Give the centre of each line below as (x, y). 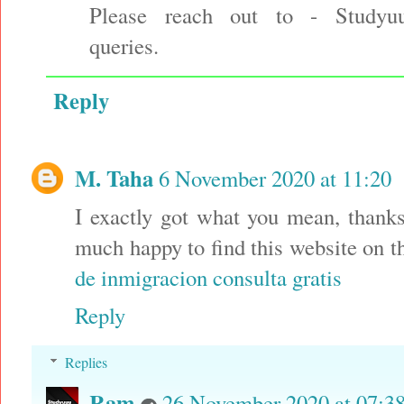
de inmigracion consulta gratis (208, 278)
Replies (86, 363)
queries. (124, 46)
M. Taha (114, 178)
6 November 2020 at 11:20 (275, 179)
